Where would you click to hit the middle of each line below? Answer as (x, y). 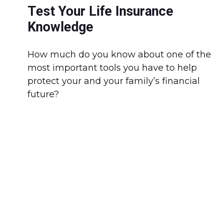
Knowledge (61, 27)
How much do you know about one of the (120, 54)
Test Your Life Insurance (101, 11)
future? (43, 94)
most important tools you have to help (112, 68)
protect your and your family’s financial (114, 81)
